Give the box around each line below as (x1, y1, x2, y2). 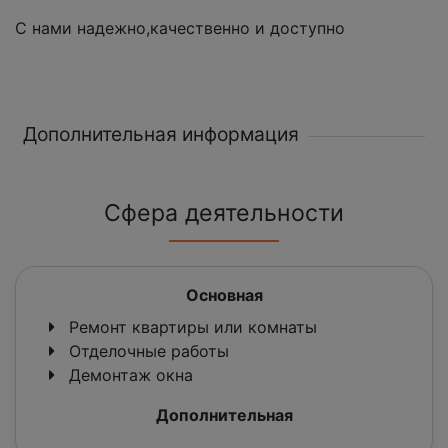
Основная (185, 285, 263, 306)
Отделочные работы (64, 341, 229, 362)
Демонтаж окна (64, 365, 193, 386)
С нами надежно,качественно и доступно (15, 18, 345, 39)
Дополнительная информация (23, 122, 299, 147)
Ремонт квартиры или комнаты (64, 317, 317, 338)
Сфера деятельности (104, 199, 344, 228)
